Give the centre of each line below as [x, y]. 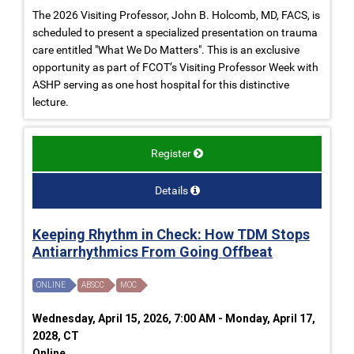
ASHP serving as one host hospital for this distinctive [161, 84]
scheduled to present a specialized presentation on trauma [175, 32]
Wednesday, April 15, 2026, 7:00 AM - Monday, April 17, [174, 318]
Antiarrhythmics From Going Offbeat [153, 251]
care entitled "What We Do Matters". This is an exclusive [166, 49]
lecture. [51, 102]
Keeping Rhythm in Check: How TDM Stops [171, 234]
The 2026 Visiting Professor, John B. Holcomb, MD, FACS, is [176, 15]
